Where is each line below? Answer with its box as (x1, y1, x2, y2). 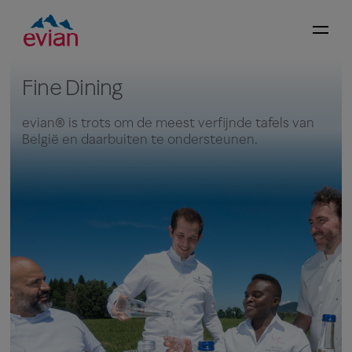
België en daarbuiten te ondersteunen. (22, 131, 258, 147)
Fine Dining (22, 74, 123, 100)
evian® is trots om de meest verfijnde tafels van (22, 115, 314, 130)
